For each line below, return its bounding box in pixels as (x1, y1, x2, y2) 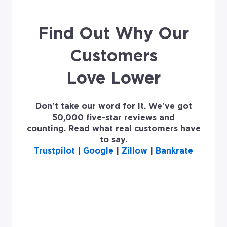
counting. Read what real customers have (26, 125, 201, 133)
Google (83, 147, 113, 156)
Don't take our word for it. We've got (35, 102, 192, 111)
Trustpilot (34, 147, 75, 156)
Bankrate (156, 147, 193, 156)
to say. (100, 136, 127, 144)
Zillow (122, 147, 147, 156)
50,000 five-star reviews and (52, 113, 175, 122)
